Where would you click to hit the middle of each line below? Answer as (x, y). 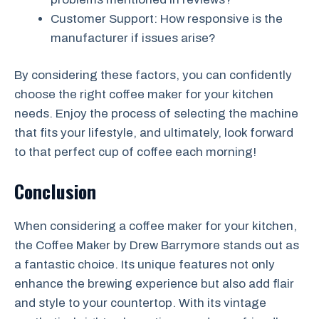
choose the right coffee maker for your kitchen (144, 94)
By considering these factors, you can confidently (153, 75)
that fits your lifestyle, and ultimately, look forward (154, 133)
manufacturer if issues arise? (133, 38)
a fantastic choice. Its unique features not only (145, 264)
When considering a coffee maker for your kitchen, (156, 226)
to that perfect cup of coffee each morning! (135, 152)
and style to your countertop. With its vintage (140, 303)
